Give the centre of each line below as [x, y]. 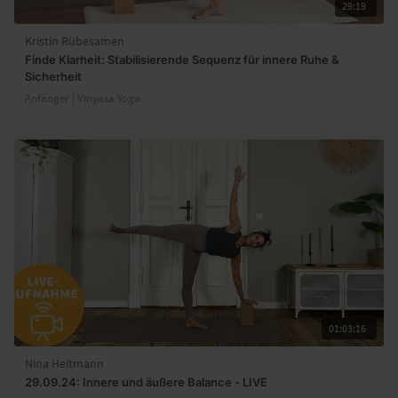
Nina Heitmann [64, 364]
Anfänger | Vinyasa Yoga [83, 98]
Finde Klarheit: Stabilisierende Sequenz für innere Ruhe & [182, 60]
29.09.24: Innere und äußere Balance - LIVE [146, 382]
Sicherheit [53, 77]
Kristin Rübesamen [75, 42]
